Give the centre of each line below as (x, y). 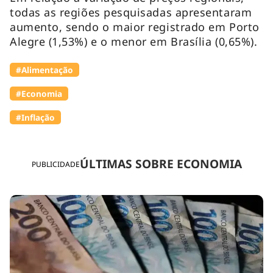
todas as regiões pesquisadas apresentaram (131, 12)
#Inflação (35, 117)
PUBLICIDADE (55, 164)
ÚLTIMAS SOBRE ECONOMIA (161, 164)
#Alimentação (44, 69)
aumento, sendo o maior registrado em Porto (135, 27)
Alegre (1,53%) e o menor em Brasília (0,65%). (134, 41)
